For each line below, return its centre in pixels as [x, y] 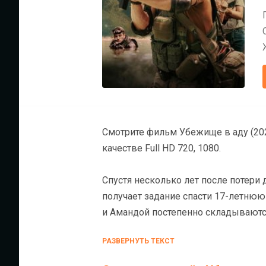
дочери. [119, 228]
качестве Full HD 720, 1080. [163, 148]
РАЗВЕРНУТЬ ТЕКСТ [138, 241]
